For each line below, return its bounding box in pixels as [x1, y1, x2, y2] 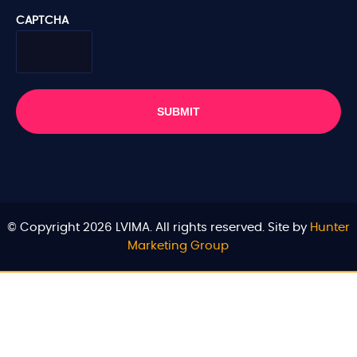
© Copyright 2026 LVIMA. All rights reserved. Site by [6, 221, 310, 233]
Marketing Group [127, 239, 229, 252]
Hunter [309, 221, 350, 233]
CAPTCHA [16, 14, 69, 26]
